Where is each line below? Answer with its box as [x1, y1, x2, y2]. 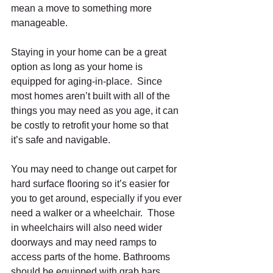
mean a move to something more [11, 3, 154, 14]
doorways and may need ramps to [11, 237, 159, 248]
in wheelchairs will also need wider [11, 222, 165, 233]
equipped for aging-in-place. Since [11, 76, 165, 87]
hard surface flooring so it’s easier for [11, 179, 172, 190]
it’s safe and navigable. [11, 135, 115, 146]
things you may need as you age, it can [11, 105, 181, 116]
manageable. [11, 18, 70, 29]
